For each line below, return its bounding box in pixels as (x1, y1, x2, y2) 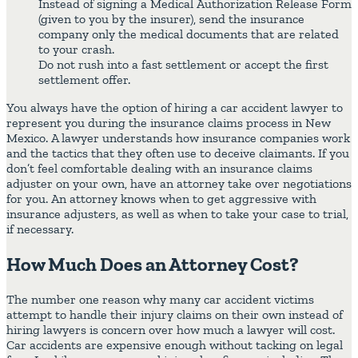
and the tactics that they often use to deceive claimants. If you (6, 145, 349, 161)
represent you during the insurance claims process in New (6, 115, 331, 130)
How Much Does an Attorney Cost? (6, 252, 299, 276)
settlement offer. (38, 72, 130, 87)
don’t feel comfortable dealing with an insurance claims (6, 161, 312, 176)
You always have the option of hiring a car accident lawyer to (6, 100, 343, 115)
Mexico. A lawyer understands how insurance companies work (6, 130, 350, 145)
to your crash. (38, 42, 114, 57)
